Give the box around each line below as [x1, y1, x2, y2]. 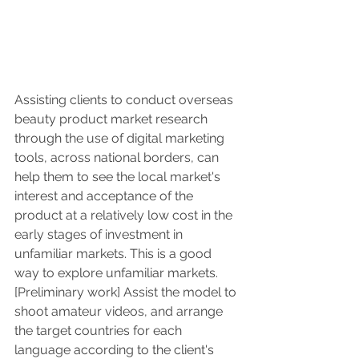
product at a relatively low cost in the [14, 207, 236, 223]
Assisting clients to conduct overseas [14, 91, 236, 107]
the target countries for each [14, 322, 185, 338]
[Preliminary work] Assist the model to [14, 284, 240, 300]
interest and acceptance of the [14, 188, 196, 204]
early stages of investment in [14, 226, 186, 242]
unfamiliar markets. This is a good [14, 245, 215, 261]
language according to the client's [14, 341, 217, 357]
